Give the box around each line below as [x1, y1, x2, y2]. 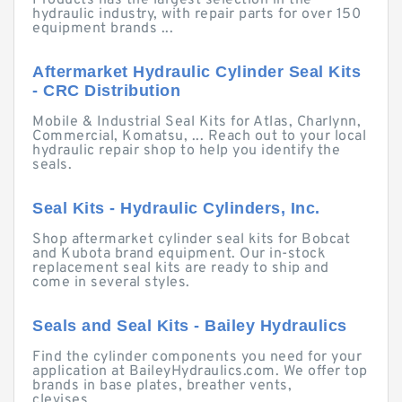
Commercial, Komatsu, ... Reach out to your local [32, 127, 366, 145]
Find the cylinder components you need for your [32, 348, 362, 366]
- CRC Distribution [32, 82, 180, 100]
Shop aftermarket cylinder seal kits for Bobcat [32, 231, 350, 249]
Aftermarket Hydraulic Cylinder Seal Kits [32, 63, 361, 81]
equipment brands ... [32, 20, 173, 38]
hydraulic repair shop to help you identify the [32, 142, 340, 160]
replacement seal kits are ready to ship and [32, 259, 329, 277]
